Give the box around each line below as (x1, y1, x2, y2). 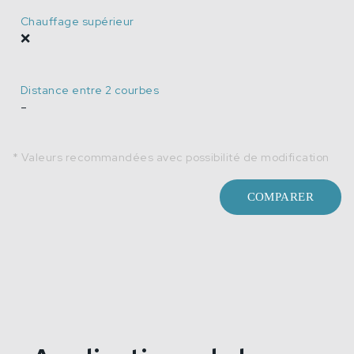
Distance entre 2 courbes (21, 82, 160, 97)
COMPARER (247, 190, 314, 203)
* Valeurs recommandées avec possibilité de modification (13, 149, 330, 164)
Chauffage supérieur (21, 13, 134, 28)
